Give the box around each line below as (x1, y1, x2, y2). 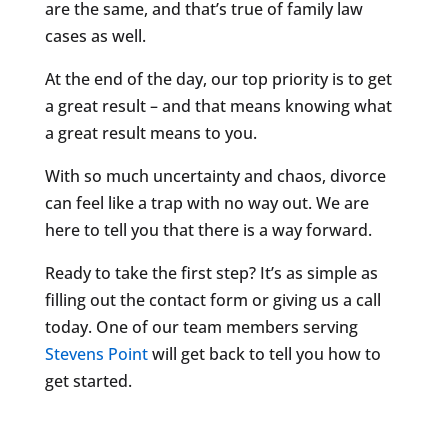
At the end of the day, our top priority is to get (44, 67, 392, 90)
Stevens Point (44, 342, 148, 365)
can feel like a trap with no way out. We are (44, 191, 369, 214)
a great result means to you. (44, 121, 257, 144)
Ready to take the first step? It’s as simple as (44, 261, 378, 284)
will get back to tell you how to (147, 342, 381, 365)
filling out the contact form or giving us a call (44, 288, 381, 311)
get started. (44, 369, 132, 392)
